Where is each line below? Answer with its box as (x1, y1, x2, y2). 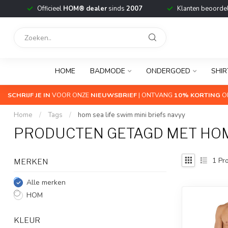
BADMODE (90, 66, 125, 76)
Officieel (37, 4, 63, 13)
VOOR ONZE (50, 91, 91, 99)
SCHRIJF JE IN (8, 91, 50, 99)
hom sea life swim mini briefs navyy (78, 110, 185, 120)
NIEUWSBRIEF (91, 91, 137, 99)
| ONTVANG (137, 91, 174, 99)
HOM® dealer (63, 4, 107, 13)
